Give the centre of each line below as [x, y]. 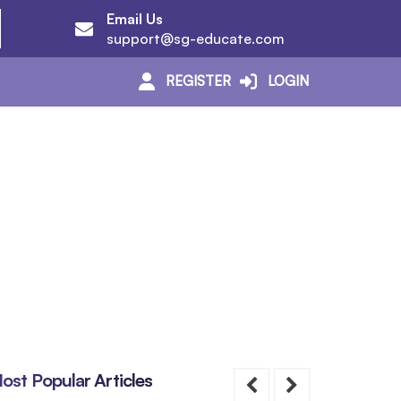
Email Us [134, 19]
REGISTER [198, 81]
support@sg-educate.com [195, 38]
